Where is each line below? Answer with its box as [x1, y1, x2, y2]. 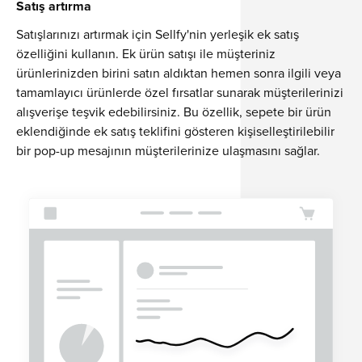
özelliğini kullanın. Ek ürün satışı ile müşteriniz [16, 44, 276, 62]
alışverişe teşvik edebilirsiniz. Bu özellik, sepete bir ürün [16, 102, 331, 120]
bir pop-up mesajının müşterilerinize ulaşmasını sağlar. [16, 141, 320, 159]
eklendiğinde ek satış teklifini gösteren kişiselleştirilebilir [16, 121, 335, 140]
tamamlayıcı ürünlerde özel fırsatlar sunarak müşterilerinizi [16, 82, 343, 101]
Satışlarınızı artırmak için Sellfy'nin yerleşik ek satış [16, 24, 299, 43]
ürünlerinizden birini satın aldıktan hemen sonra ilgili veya [16, 63, 341, 82]
